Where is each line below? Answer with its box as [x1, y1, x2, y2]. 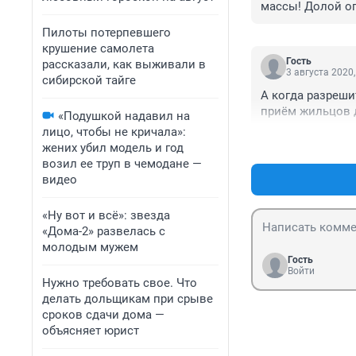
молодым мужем [42, 240, 138, 254]
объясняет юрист [42, 323, 139, 338]
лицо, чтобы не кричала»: [42, 125, 186, 139]
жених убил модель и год [42, 141, 184, 155]
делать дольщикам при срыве [42, 292, 213, 306]
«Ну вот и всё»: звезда [42, 208, 170, 222]
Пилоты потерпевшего [42, 25, 171, 40]
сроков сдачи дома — [42, 308, 164, 322]
